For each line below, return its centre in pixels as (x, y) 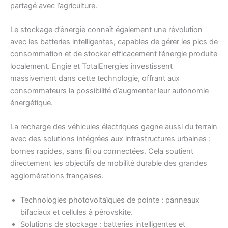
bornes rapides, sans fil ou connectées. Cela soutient (102, 151)
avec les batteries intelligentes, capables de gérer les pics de (114, 41)
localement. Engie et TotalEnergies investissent (91, 66)
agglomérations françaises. (57, 176)
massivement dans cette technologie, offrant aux (95, 78)
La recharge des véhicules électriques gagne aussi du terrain (114, 127)
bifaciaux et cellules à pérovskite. (77, 212)
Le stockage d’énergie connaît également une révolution (106, 29)
